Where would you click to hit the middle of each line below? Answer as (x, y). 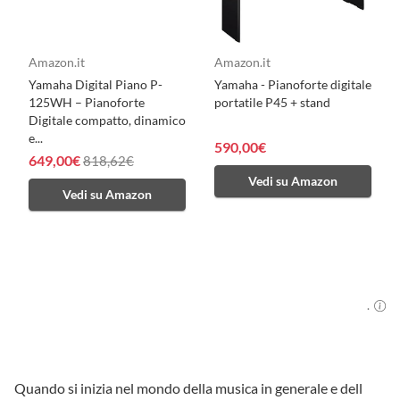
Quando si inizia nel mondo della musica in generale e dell (188, 388)
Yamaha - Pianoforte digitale (293, 85)
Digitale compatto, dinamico (107, 121)
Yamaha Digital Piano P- (96, 85)
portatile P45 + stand (272, 103)
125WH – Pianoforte (87, 103)
